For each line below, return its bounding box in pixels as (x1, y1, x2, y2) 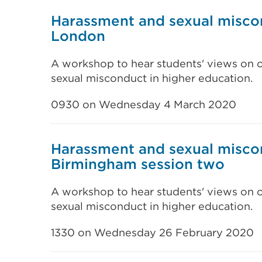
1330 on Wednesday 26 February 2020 (51, 226, 254, 239)
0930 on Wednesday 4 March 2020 (51, 98, 236, 111)
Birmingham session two (51, 156, 225, 173)
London (51, 27, 105, 44)
